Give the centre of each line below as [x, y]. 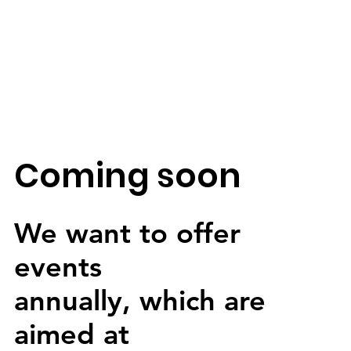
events [58, 267]
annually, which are [139, 301]
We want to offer [127, 233]
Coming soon [127, 176]
